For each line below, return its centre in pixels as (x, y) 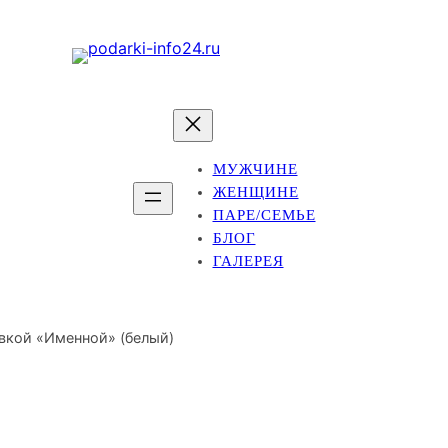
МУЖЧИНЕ (255, 169)
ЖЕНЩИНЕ (255, 192)
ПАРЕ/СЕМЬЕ (264, 215)
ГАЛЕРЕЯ (248, 261)
